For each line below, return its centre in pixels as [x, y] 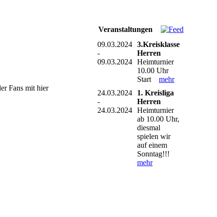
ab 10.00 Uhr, [158, 119]
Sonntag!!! [156, 154]
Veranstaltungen [125, 29]
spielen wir [154, 136]
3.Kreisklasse [158, 44]
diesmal [149, 128]
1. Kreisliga [155, 93]
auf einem [152, 145]
